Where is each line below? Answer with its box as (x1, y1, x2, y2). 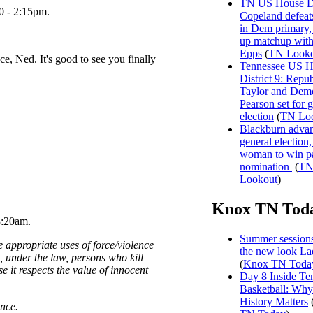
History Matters (240, 296, 308, 308)
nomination (240, 161, 292, 173)
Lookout (240, 173, 277, 186)
